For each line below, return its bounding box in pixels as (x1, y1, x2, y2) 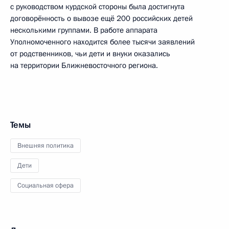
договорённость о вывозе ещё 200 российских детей (10, 13, 193, 24)
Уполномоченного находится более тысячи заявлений (10, 37, 195, 47)
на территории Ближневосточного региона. (10, 60, 158, 71)
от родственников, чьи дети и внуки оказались (10, 49, 170, 59)
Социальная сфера (17, 181, 74, 190)
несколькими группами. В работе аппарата (10, 25, 157, 35)
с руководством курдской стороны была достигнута (10, 2, 185, 12)
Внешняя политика (17, 141, 74, 150)
